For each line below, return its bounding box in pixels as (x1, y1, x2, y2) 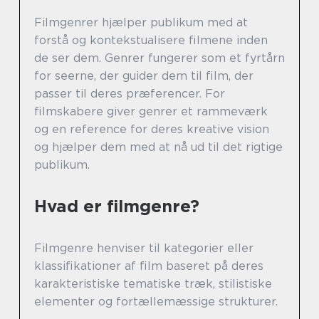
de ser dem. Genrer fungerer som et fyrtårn (34, 51, 285, 65)
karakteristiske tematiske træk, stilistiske (34, 276, 272, 291)
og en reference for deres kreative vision (34, 122, 269, 136)
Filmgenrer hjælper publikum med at (34, 15, 248, 29)
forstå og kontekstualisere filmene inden (34, 33, 268, 47)
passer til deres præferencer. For (34, 86, 225, 100)
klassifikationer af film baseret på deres (34, 258, 263, 273)
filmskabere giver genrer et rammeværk (34, 104, 268, 118)
